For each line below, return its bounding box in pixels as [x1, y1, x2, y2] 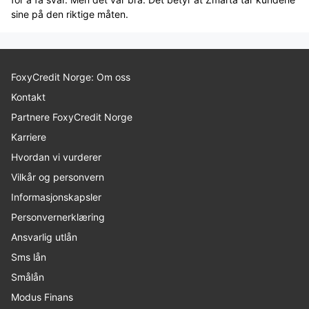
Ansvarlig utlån [11, 230, 77, 243]
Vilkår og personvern [11, 170, 104, 183]
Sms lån [11, 250, 46, 263]
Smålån [11, 270, 44, 283]
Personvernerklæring [11, 210, 105, 223]
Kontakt [11, 90, 46, 103]
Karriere [11, 130, 46, 143]
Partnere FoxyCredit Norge [11, 110, 132, 123]
